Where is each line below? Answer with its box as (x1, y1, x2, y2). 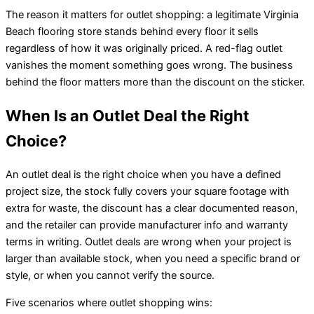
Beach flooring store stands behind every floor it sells (6, 25, 259, 38)
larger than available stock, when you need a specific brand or (6, 252, 300, 266)
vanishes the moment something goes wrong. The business (6, 58, 293, 71)
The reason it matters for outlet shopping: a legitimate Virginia (6, 8, 299, 21)
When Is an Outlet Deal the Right (6, 107, 250, 125)
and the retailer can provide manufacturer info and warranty (6, 219, 288, 232)
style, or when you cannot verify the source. (6, 269, 214, 282)
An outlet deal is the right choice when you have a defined (6, 168, 281, 182)
